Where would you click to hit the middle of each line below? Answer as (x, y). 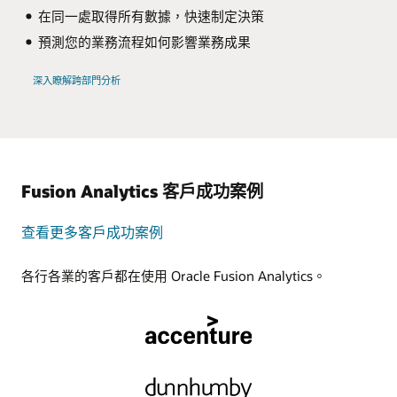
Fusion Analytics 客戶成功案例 (142, 191)
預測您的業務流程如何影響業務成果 (144, 42)
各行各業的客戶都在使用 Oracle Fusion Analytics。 (174, 276)
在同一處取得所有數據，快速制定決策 (151, 16)
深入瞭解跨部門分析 (76, 80)
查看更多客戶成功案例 (92, 231)
